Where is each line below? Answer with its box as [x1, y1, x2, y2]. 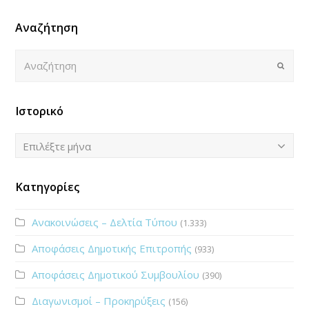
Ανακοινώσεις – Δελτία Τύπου [32, 215, 178, 229]
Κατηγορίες [15, 179, 80, 195]
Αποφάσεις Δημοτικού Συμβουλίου [32, 267, 200, 281]
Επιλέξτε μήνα [23, 139, 92, 153]
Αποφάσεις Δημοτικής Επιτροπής [32, 241, 192, 255]
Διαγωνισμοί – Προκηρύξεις [32, 293, 166, 308]
